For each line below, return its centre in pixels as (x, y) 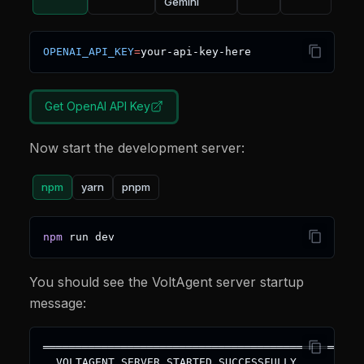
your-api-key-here (196, 52)
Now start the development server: (137, 148)
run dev (89, 237)
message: (58, 303)
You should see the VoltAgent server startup (167, 282)
